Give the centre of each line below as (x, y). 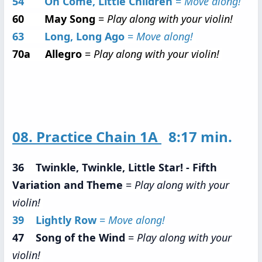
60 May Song (54, 19)
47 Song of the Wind (70, 237)
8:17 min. (199, 137)
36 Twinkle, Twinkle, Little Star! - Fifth (115, 167)
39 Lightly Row (56, 220)
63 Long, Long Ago (68, 36)
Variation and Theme (69, 185)
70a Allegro (47, 54)
